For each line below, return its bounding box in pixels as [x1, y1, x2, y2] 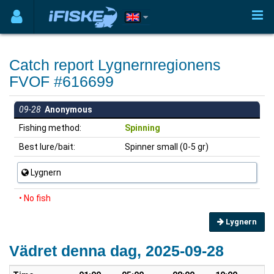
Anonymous [41, 105, 92, 114]
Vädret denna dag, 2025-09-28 [9, 242, 224, 259]
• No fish [19, 193, 51, 203]
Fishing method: [17, 123, 81, 133]
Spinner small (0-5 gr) [125, 142, 209, 152]
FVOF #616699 [9, 73, 114, 90]
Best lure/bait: [17, 142, 75, 152]
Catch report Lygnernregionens [9, 56, 221, 73]
